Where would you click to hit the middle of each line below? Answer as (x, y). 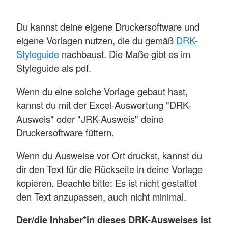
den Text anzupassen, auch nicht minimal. (101, 196)
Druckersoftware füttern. (65, 132)
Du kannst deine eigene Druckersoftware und (108, 27)
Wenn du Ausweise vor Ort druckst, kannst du (109, 155)
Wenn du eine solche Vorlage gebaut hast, (102, 91)
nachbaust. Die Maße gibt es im (125, 54)
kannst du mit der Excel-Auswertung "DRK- (104, 105)
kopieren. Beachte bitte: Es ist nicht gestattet (107, 182)
